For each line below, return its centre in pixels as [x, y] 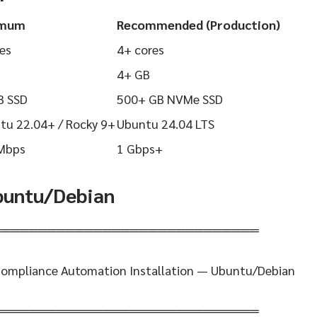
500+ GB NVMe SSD [170, 99]
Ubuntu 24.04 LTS [166, 124]
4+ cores [140, 50]
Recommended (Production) [198, 25]
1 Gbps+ [140, 149]
